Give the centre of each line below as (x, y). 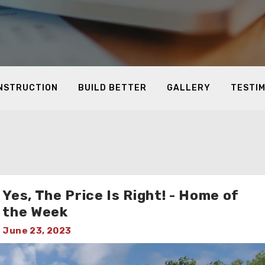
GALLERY (189, 88)
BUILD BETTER (112, 88)
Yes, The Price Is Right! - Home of (121, 195)
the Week (35, 212)
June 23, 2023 (37, 231)
